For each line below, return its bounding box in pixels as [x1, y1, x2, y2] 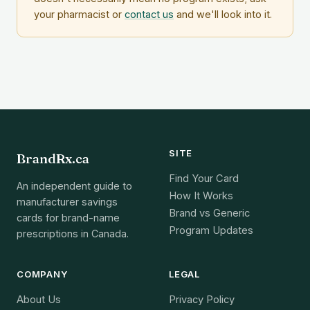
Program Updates [169, 224, 253, 237]
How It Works [169, 189, 233, 202]
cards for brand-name [17, 211, 120, 224]
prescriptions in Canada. [17, 227, 129, 239]
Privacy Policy [169, 293, 235, 306]
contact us [125, 8, 174, 20]
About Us [17, 293, 61, 306]
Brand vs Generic [169, 206, 250, 219]
